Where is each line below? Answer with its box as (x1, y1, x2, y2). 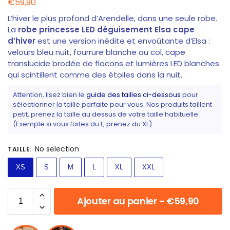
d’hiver (8, 35, 35, 46)
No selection (35, 144, 79, 155)
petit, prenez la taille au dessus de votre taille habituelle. (13, 109, 200, 119)
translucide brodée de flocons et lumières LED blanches (8, 57, 219, 69)
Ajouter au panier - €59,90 (76, 195, 200, 208)
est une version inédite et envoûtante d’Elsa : (35, 35, 210, 46)
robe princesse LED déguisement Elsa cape (18, 24, 195, 35)
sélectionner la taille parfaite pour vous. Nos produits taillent (13, 99, 212, 109)
